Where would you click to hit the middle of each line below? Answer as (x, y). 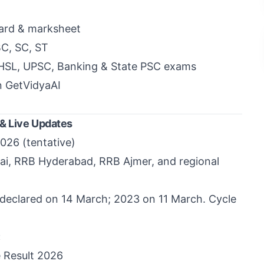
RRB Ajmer (125, 161)
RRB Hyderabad (54, 161)
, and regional (185, 161)
